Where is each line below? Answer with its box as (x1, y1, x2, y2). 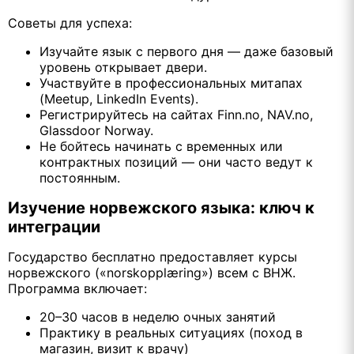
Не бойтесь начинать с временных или (40, 137, 283, 154)
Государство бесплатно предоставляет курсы (8, 249, 297, 265)
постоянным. (40, 169, 120, 186)
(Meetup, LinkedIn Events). (40, 90, 198, 107)
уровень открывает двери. (40, 58, 207, 75)
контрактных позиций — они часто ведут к (40, 153, 313, 170)
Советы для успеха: (8, 14, 132, 31)
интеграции (8, 217, 100, 237)
